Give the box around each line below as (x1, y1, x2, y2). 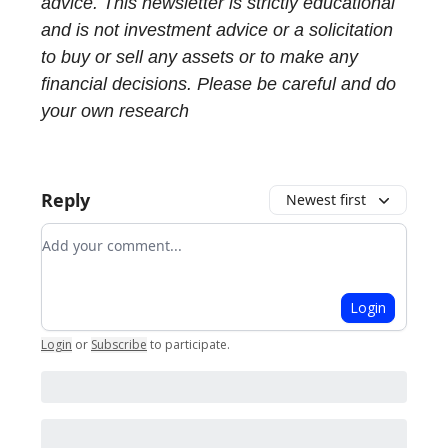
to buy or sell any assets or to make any (41, 47, 358, 68)
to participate (150, 336, 227, 354)
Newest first (286, 190, 366, 210)
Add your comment (41, 224, 187, 247)
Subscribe (91, 336, 147, 354)
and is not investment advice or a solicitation (41, 20, 393, 41)
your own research (41, 101, 189, 122)
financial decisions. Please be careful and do (41, 74, 396, 95)
